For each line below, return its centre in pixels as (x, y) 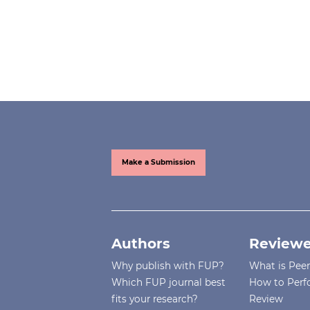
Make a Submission (159, 163)
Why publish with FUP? (168, 266)
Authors (141, 244)
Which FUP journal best (169, 283)
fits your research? (155, 299)
